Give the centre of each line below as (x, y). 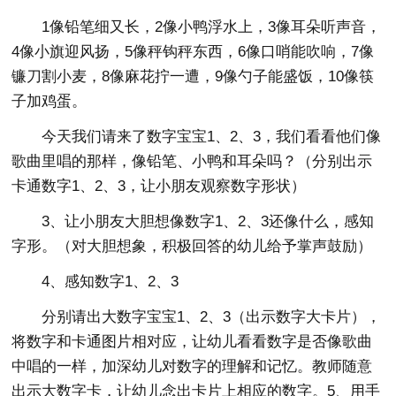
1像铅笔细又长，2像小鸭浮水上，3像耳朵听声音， (212, 27)
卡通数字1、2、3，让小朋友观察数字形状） (159, 186)
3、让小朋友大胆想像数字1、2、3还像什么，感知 (208, 221)
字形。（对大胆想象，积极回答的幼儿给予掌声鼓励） (192, 246)
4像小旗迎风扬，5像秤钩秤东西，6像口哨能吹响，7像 (193, 52)
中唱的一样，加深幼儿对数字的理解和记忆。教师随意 (192, 366)
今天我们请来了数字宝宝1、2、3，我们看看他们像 (212, 137)
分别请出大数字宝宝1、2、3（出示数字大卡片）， (212, 317)
